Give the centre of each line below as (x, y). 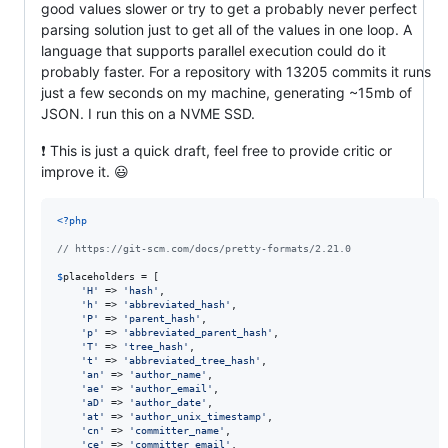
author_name (168, 375)
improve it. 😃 (85, 172)
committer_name (177, 431)
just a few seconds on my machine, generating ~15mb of (226, 93)
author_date (168, 403)
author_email (171, 389)
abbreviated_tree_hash (192, 361)
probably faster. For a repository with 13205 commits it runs (236, 72)
